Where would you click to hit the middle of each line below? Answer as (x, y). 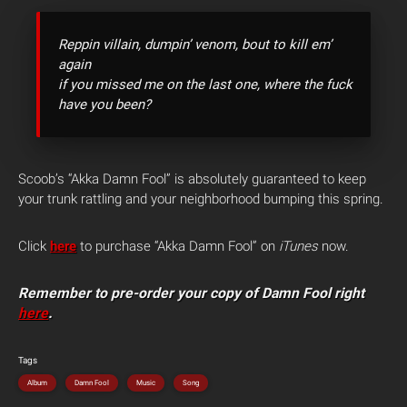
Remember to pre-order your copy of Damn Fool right (191, 293)
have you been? (104, 104)
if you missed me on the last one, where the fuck (205, 84)
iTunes (300, 246)
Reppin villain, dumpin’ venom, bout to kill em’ (195, 45)
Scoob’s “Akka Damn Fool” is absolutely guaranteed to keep (192, 179)
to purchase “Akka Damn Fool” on (178, 246)
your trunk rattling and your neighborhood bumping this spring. (201, 199)
